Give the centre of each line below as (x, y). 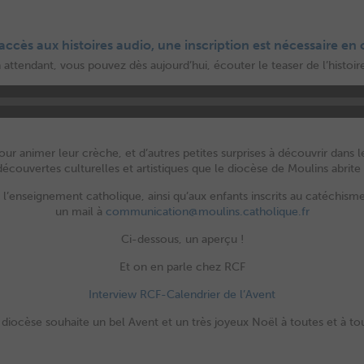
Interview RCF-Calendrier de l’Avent (182, 294)
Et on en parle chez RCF (182, 266)
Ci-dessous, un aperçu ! (182, 239)
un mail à (80, 211)
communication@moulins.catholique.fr (207, 211)
